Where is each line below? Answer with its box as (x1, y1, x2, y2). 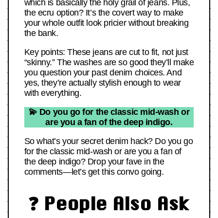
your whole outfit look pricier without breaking (24, 18, 189, 28)
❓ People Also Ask (28, 192, 190, 214)
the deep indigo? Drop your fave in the (24, 157, 164, 167)
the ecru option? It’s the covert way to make (24, 8, 183, 18)
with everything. (24, 88, 82, 98)
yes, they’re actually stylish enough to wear (24, 78, 181, 88)
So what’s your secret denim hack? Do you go (24, 136, 193, 146)
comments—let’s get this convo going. (24, 167, 164, 177)
